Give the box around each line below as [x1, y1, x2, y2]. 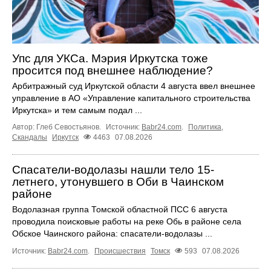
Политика [188, 123, 221, 132]
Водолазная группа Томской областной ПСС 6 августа [12, 204, 227, 215]
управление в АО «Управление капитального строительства [12, 93, 250, 103]
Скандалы [12, 133, 47, 142]
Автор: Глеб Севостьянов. [12, 123, 103, 132]
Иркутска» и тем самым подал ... [12, 105, 142, 116]
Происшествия [94, 247, 146, 256]
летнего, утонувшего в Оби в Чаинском [12, 175, 224, 189]
